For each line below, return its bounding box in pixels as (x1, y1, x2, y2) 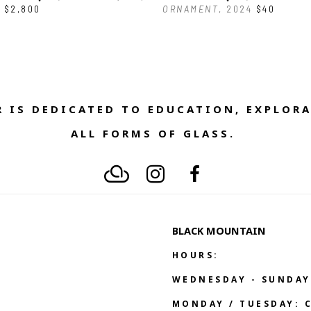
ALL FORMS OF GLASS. (70, 125, 241, 147)
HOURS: (171, 249, 219, 266)
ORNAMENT (162, 3, 219, 15)
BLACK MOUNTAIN (171, 223, 285, 244)
